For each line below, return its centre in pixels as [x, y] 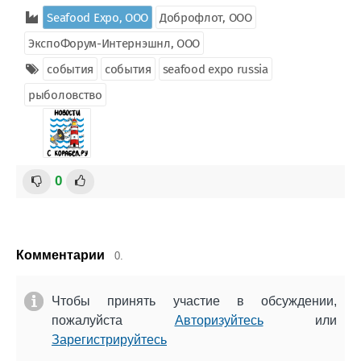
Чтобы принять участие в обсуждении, [194, 301]
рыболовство [65, 95]
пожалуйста [113, 320]
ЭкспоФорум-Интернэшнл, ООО [114, 44]
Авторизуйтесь [219, 320]
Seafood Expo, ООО [98, 18]
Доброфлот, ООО [205, 18]
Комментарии [60, 255]
